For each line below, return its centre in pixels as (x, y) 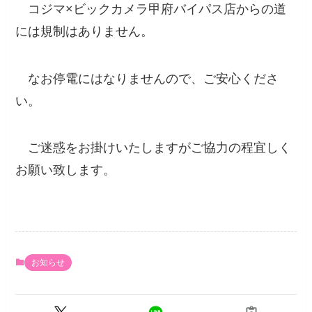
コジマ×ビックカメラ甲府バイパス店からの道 (151, 9)
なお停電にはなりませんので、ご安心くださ (147, 78)
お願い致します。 (66, 170)
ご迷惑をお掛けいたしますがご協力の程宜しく (154, 148)
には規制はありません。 (85, 31)
